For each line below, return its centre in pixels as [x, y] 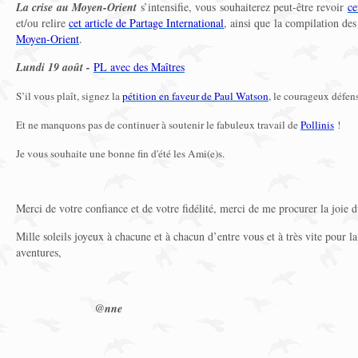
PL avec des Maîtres [139, 67]
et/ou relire [43, 23]
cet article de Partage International [147, 23]
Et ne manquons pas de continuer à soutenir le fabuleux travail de [158, 125]
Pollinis [317, 125]
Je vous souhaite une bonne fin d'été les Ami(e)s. [120, 153]
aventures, [39, 252]
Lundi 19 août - [53, 67]
